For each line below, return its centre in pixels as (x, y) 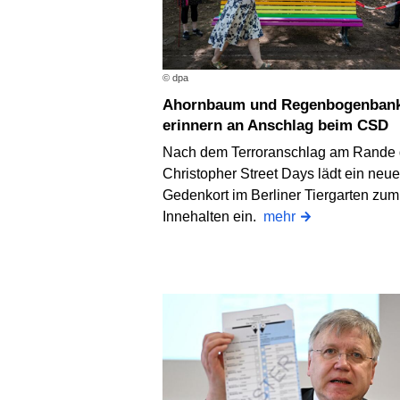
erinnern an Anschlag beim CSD (275, 126)
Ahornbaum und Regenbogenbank (168, 105)
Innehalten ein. (213, 216)
